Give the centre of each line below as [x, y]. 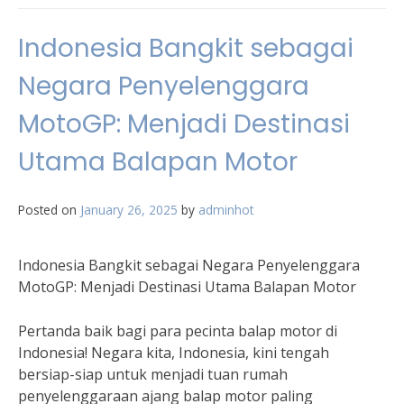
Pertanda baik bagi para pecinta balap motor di [178, 331]
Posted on [49, 210]
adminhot [226, 210]
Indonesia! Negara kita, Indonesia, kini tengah [174, 353]
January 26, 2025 [129, 210]
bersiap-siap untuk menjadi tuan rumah [153, 374]
